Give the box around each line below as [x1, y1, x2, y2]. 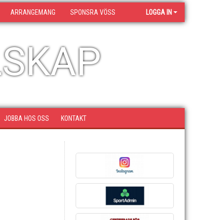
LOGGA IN [146, 8, 172, 16]
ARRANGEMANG [10, 8, 55, 16]
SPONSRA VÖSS [70, 8, 115, 16]
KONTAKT [61, 114, 86, 122]
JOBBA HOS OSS [4, 114, 49, 122]
